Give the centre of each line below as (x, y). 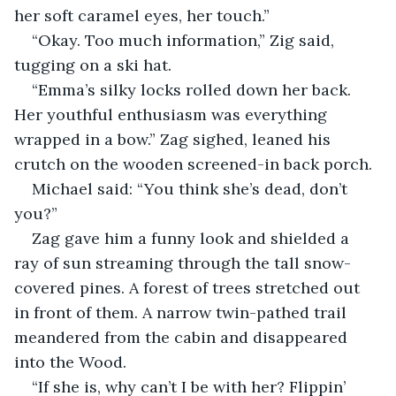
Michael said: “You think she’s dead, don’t (192, 188)
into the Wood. (70, 362)
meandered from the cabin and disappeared (183, 337)
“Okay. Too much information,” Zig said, (185, 40)
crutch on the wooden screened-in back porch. (195, 164)
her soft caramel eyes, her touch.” (142, 15)
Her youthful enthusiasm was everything (173, 114)
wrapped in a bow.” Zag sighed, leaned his (175, 139)
